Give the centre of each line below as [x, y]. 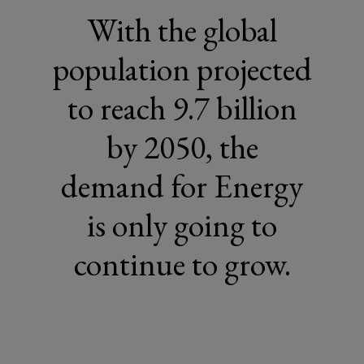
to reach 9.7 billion [182, 108]
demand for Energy [182, 186]
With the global [182, 30]
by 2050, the [182, 147]
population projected [182, 69]
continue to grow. [182, 264]
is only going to [182, 225]
